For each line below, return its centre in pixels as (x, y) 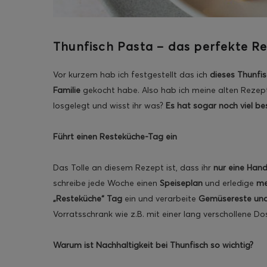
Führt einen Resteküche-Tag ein (115, 137)
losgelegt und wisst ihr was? (109, 106)
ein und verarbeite (160, 199)
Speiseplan (181, 183)
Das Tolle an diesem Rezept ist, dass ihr (133, 168)
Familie (67, 90)
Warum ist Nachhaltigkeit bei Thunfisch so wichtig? (153, 245)
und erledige (229, 183)
